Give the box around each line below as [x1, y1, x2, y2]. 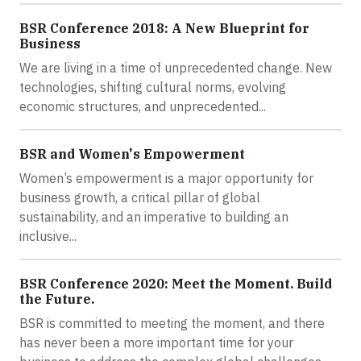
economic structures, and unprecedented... [19, 98, 266, 114]
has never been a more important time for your [19, 334, 293, 351]
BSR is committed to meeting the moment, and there [19, 315, 325, 331]
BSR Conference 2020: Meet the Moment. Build [19, 276, 332, 292]
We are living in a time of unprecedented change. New [19, 60, 332, 76]
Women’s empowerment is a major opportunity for [19, 170, 313, 186]
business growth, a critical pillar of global [19, 189, 260, 205]
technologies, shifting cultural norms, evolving [19, 79, 286, 95]
